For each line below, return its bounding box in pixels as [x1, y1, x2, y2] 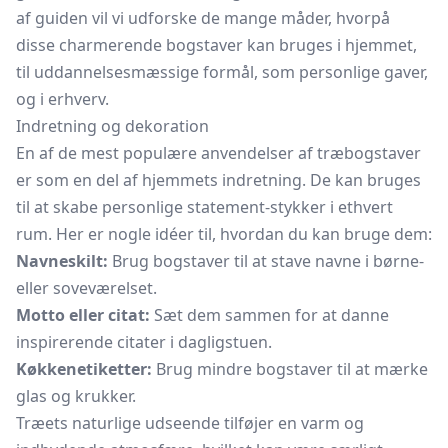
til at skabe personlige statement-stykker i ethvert [16, 196, 393, 218]
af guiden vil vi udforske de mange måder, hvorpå [16, 7, 390, 29]
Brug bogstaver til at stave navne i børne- [108, 250, 424, 272]
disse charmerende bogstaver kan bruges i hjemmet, [16, 34, 417, 56]
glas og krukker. [16, 385, 136, 407]
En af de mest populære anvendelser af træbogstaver [16, 142, 421, 164]
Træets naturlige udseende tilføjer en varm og [16, 412, 364, 434]
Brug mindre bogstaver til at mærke [152, 358, 428, 380]
